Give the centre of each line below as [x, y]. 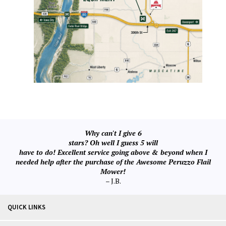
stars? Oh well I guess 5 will [113, 143]
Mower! [113, 171]
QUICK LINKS [26, 207]
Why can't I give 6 [113, 133]
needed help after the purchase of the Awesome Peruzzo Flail [113, 162]
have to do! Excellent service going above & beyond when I [113, 152]
